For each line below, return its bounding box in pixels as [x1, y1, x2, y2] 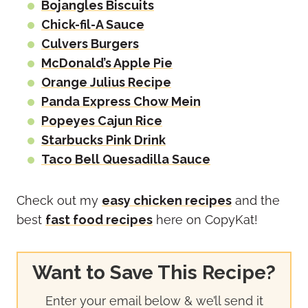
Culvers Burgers [41, 36, 139, 52]
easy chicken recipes [102, 193, 232, 208]
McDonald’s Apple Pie [41, 56, 173, 71]
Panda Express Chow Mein [41, 94, 201, 109]
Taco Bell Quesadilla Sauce [41, 152, 210, 167]
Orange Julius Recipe [41, 75, 171, 90]
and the [232, 193, 280, 208]
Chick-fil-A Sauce [41, 17, 144, 32]
